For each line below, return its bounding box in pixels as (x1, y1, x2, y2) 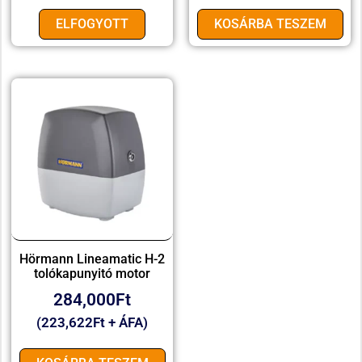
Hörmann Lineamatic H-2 (19, 251, 165, 267)
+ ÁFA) (105, 314, 148, 331)
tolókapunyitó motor (34, 266, 150, 282)
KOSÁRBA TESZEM (213, 16, 326, 32)
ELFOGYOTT (56, 16, 128, 32)
